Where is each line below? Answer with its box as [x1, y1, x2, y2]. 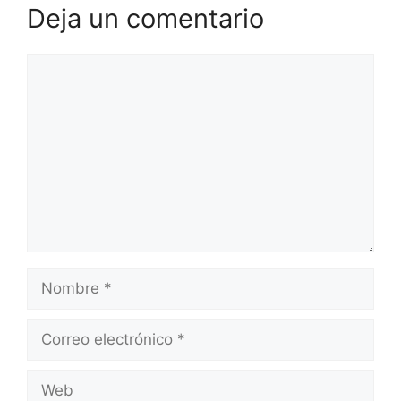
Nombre [26, 269, 84, 286]
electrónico [26, 342, 105, 360]
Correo [26, 320, 74, 337]
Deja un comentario [27, 3, 264, 34]
